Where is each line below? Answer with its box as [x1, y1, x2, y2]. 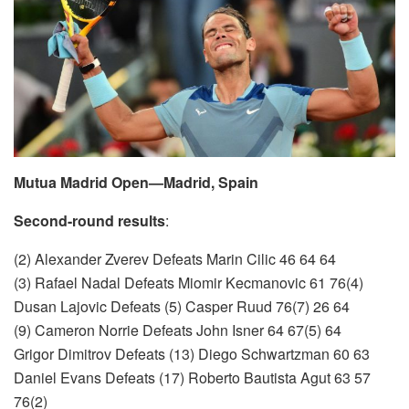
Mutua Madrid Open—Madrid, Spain [14, 172, 262, 194]
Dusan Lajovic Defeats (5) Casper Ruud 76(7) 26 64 [14, 296, 350, 318]
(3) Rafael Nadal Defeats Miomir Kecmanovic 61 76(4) [14, 272, 363, 294]
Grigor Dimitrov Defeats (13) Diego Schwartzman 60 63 [14, 343, 370, 365]
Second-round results [14, 210, 165, 232]
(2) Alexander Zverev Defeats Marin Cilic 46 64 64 [14, 248, 336, 270]
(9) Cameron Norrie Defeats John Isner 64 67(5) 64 [14, 320, 341, 341]
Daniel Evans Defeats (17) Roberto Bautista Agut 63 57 [14, 367, 371, 389]
